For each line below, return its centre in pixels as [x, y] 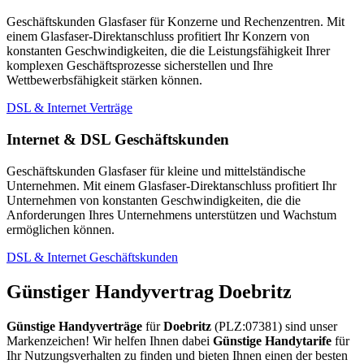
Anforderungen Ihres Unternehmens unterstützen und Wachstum [171, 214]
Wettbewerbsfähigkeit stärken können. [104, 80]
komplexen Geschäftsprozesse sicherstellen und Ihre [140, 66]
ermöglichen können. [61, 229]
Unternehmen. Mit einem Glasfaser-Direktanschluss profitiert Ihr [171, 185]
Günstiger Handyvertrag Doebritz [149, 291]
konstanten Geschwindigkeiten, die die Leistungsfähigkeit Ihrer [168, 51]
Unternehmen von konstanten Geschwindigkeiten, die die [154, 200]
